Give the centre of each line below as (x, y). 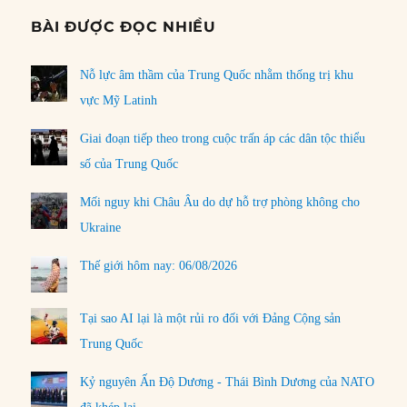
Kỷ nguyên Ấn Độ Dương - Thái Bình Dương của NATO (228, 382)
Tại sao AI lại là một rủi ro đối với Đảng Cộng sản (211, 318)
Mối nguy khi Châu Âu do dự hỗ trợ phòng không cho (220, 203)
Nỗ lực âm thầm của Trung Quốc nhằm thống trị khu (217, 75)
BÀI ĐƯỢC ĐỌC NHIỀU (124, 27)
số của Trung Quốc (129, 164)
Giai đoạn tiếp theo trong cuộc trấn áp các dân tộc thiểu (223, 139)
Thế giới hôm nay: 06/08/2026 (159, 266)
